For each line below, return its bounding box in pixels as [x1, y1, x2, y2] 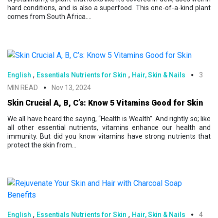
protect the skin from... [7, 141, 76, 149]
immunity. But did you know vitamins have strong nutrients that [7, 132, 211, 140]
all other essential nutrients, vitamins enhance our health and [7, 123, 211, 131]
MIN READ [7, 83, 38, 91]
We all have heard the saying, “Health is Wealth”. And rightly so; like [7, 114, 211, 123]
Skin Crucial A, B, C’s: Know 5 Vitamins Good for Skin [7, 98, 203, 108]
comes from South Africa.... [7, 12, 91, 20]
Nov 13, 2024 [52, 83, 91, 91]
